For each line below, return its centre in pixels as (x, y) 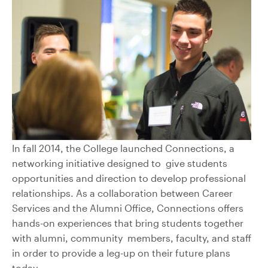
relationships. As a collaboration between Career (122, 193)
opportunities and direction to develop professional (129, 178)
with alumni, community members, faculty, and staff (132, 237)
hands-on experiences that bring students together (128, 223)
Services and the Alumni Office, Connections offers (128, 208)
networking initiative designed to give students (120, 163)
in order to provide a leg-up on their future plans (121, 252)
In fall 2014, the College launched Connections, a (123, 148)
